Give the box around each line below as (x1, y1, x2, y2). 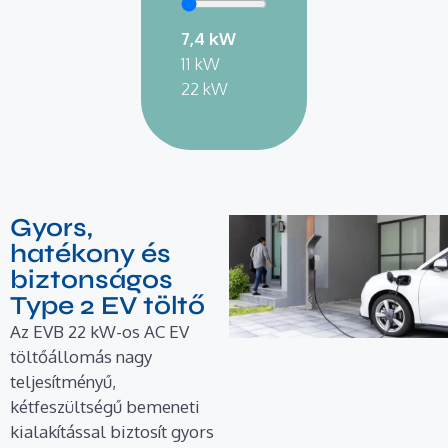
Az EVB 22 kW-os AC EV (10, 320, 189, 342)
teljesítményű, (10, 370, 116, 392)
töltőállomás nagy (10, 345, 152, 367)
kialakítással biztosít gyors (10, 420, 214, 442)
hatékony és (10, 237, 171, 269)
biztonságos (10, 263, 173, 295)
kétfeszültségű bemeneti (10, 395, 200, 417)
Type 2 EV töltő (10, 289, 205, 321)
